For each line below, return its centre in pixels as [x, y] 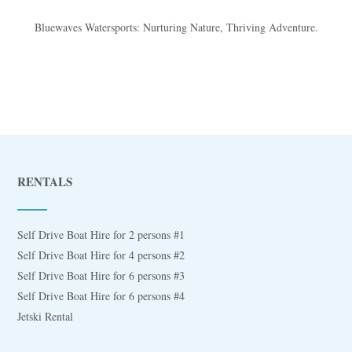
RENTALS [45, 182]
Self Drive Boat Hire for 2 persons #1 [101, 235]
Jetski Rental [46, 317]
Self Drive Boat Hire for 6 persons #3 [101, 276]
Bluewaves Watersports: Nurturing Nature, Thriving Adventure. [176, 27]
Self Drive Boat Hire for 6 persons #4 [101, 296]
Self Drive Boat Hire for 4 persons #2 [101, 255]
